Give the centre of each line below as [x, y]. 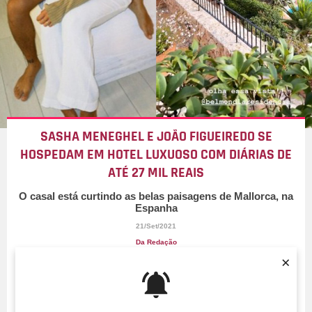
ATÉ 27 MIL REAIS [156, 173]
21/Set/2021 [156, 226]
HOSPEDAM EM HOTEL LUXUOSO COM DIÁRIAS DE [156, 155]
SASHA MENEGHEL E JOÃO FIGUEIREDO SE [156, 137]
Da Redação [156, 242]
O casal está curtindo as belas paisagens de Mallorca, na [156, 196]
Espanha [156, 208]
